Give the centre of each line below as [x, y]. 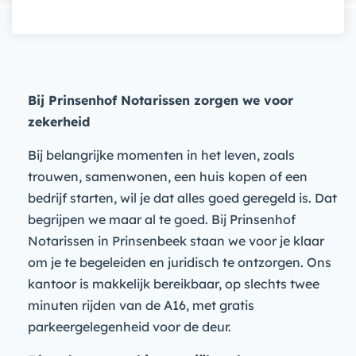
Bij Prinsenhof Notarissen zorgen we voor [161, 100]
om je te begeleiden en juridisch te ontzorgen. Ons [180, 262]
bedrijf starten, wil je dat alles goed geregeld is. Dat [182, 198]
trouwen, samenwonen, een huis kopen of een [168, 176]
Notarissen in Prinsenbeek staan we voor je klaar [176, 241]
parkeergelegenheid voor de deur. [130, 327]
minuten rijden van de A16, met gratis [141, 305]
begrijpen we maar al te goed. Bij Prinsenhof [162, 219]
